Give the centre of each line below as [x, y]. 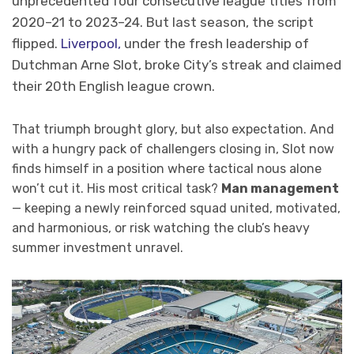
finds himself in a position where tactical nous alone [167, 169]
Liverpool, [91, 44]
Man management [280, 189]
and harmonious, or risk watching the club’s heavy [161, 228]
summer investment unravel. [98, 248]
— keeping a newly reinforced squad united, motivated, [176, 209]
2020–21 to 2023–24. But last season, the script [163, 23]
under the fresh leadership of [215, 44]
